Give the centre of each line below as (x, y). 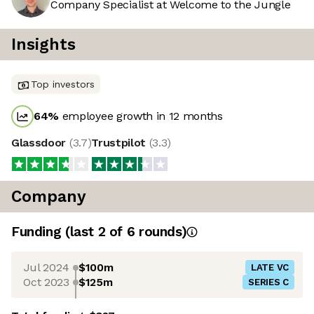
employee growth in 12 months (141, 116)
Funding (38, 232)
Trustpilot (120, 143)
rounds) (161, 232)
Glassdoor (40, 143)
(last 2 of (96, 232)
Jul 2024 (46, 267)
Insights (43, 45)
